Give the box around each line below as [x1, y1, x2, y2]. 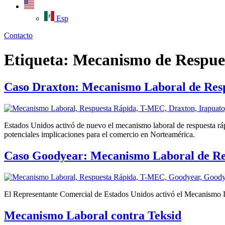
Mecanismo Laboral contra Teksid [4, 208, 181, 222]
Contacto [4, 31, 33, 40]
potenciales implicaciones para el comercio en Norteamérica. [4, 130, 195, 139]
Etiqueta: [4, 51, 73, 69]
